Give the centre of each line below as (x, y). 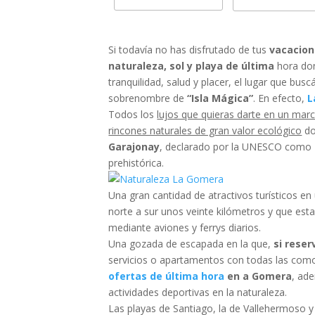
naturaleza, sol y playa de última (192, 66)
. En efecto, (281, 98)
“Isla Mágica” (220, 98)
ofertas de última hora (167, 276)
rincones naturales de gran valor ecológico (205, 131)
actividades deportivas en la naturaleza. (198, 292)
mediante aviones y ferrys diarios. (185, 228)
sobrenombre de (148, 98)
